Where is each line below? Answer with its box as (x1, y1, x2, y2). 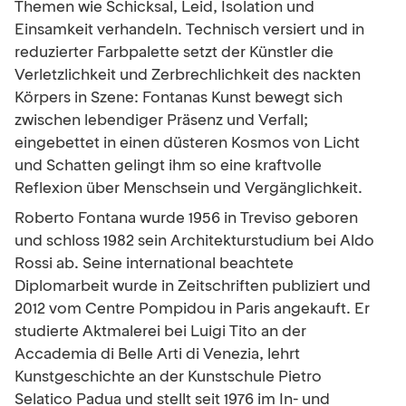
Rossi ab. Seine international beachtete (14, 256, 294, 273)
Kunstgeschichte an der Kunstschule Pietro (14, 370, 322, 386)
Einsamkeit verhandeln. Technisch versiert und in (14, 23, 364, 39)
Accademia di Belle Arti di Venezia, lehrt (14, 347, 300, 363)
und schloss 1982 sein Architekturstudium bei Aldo (14, 234, 374, 250)
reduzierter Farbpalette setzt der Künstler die (14, 45, 333, 62)
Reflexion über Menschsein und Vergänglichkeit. (14, 181, 362, 198)
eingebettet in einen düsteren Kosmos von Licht (14, 136, 360, 152)
